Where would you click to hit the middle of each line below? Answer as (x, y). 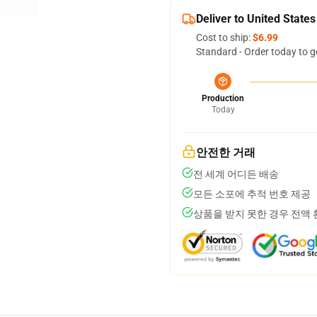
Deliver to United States (256, 19)
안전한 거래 (226, 152)
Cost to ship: (224, 38)
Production (223, 98)
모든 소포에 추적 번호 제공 (252, 194)
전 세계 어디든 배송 (236, 174)
